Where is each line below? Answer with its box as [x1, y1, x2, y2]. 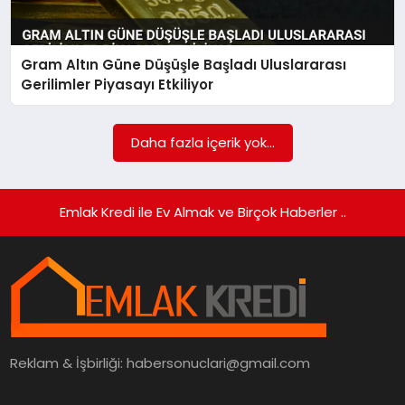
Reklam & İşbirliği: [10, 353, 127, 373]
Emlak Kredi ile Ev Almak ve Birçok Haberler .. [59, 202, 346, 221]
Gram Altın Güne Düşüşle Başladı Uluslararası [21, 54, 347, 74]
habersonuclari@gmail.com [127, 353, 311, 373]
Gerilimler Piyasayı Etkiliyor [21, 74, 214, 94]
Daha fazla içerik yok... [130, 133, 275, 152]
